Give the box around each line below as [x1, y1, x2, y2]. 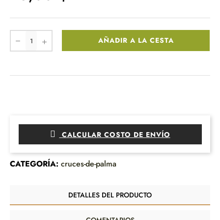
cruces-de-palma [61, 158, 116, 170]
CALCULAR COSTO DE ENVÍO [59, 129, 170, 139]
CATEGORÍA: [10, 158, 58, 170]
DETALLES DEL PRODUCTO [68, 190, 152, 200]
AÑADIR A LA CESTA [98, 35, 174, 46]
